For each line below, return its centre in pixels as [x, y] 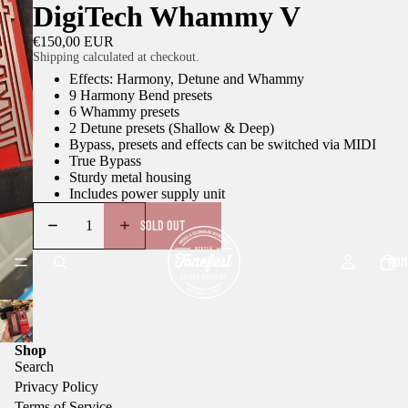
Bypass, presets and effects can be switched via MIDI [222, 144]
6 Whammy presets [124, 111]
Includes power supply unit [147, 193]
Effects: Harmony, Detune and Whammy [186, 78]
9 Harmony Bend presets [140, 95]
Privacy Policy [56, 386]
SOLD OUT [162, 226]
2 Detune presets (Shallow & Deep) [171, 127]
